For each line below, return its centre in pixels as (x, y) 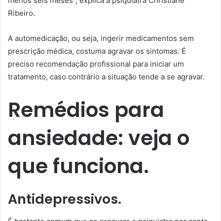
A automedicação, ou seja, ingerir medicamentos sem (101, 38)
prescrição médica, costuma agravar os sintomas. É (97, 51)
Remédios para (86, 110)
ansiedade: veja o (99, 138)
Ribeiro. (21, 13)
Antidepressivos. (65, 199)
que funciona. (78, 166)
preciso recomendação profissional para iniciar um (96, 64)
